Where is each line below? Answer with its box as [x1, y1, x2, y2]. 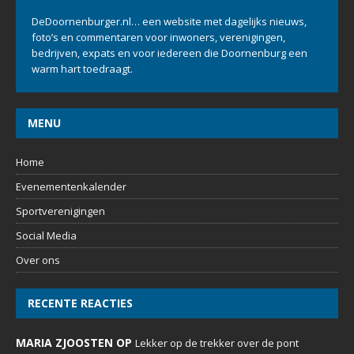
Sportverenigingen [16, 203, 105, 218]
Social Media [16, 228, 77, 243]
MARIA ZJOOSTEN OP [16, 334, 135, 350]
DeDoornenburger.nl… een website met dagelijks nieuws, [32, 13, 307, 28]
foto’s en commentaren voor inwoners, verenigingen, [32, 29, 285, 44]
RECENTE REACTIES [28, 295, 133, 311]
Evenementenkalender [16, 179, 126, 194]
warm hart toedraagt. [32, 61, 133, 76]
